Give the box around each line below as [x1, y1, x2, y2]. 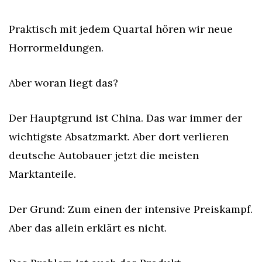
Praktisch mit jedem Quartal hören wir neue [9, 22, 233, 36]
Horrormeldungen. [9, 41, 104, 54]
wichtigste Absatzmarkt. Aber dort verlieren [9, 130, 229, 143]
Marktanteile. [9, 167, 76, 181]
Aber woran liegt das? [9, 76, 118, 89]
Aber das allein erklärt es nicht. [9, 221, 167, 235]
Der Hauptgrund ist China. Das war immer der [9, 111, 242, 125]
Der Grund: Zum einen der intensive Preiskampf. [9, 202, 253, 216]
